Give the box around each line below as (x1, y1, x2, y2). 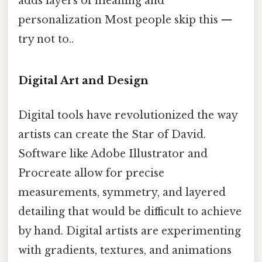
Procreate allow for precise (18, 166, 164, 180)
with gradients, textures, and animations (18, 243, 232, 257)
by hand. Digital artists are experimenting (18, 224, 241, 237)
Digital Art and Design (18, 73, 149, 87)
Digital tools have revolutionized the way (18, 108, 237, 122)
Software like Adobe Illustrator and (18, 147, 208, 160)
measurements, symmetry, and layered (18, 185, 226, 199)
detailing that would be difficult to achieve (18, 205, 242, 218)
